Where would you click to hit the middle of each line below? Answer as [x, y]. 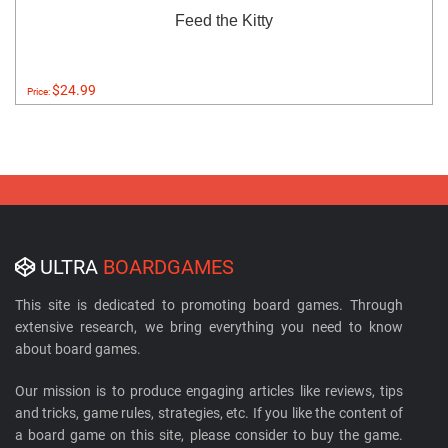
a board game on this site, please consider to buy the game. [209, 434]
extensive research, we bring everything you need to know [209, 326]
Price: [39, 91]
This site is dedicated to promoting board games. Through [209, 304]
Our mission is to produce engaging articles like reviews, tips [209, 390]
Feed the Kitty [224, 20]
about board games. [78, 348]
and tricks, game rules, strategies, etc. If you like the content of [209, 412]
